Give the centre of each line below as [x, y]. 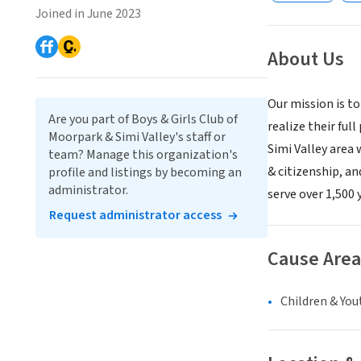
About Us [306, 60]
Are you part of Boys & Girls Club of [143, 119]
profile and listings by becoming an [145, 172]
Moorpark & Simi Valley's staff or [137, 137]
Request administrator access [135, 215]
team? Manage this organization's [143, 155]
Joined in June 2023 [88, 14]
